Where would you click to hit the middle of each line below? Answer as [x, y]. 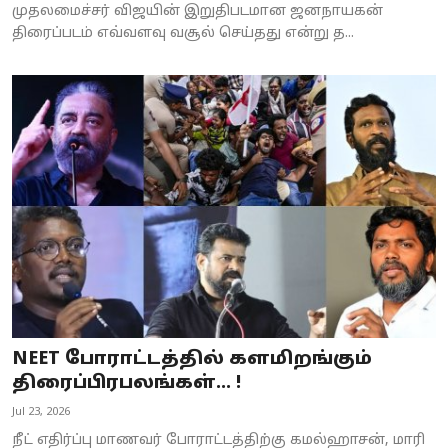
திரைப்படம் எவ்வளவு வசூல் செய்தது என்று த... [183, 34]
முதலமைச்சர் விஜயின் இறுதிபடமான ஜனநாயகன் [197, 12]
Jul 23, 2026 [41, 411]
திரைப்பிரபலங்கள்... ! [127, 383]
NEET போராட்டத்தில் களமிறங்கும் [192, 359]
